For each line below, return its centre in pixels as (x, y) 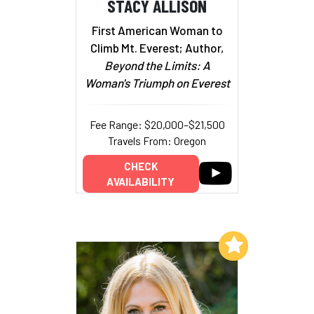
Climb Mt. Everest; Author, (157, 48)
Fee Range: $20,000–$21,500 (157, 125)
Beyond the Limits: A (157, 66)
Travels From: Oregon (157, 141)
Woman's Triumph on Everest (157, 83)
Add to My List (180, 245)
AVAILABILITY (141, 181)
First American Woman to (157, 30)
